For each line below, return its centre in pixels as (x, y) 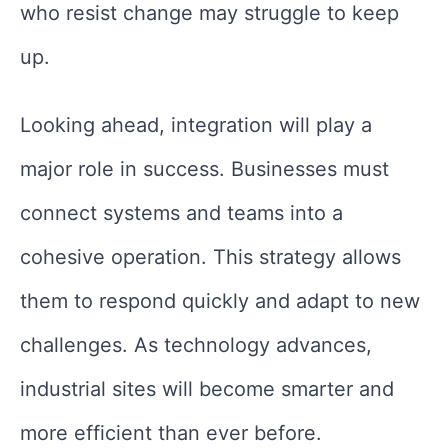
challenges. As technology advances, (196, 345)
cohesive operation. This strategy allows (210, 257)
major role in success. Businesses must (204, 169)
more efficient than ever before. (171, 433)
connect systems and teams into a (181, 213)
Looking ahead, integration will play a (196, 125)
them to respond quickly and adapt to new (220, 301)
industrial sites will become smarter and (207, 389)
